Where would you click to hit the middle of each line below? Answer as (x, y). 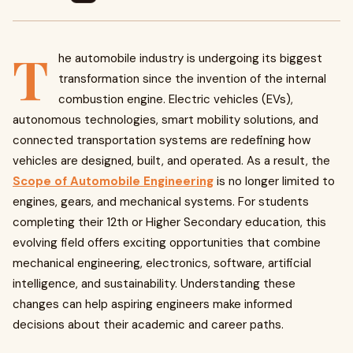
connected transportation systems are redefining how (162, 140)
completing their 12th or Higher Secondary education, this (169, 222)
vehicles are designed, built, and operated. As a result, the (171, 161)
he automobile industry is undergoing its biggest (190, 58)
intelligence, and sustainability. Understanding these (154, 284)
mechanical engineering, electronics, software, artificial (162, 263)
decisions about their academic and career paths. (148, 325)
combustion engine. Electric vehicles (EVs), (176, 99)
